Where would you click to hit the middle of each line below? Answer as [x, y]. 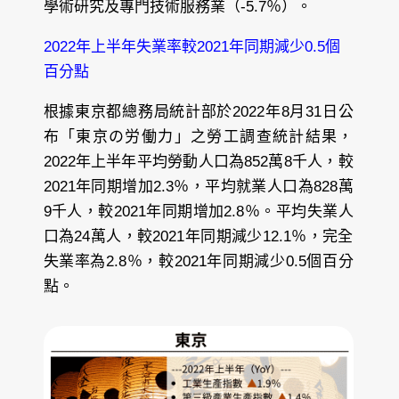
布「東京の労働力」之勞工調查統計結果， [198, 137]
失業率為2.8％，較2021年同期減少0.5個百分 [198, 262]
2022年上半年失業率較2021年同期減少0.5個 [191, 47]
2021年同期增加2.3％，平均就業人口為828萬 [198, 187]
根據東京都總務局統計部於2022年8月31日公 [198, 112]
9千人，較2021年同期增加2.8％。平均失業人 [198, 212]
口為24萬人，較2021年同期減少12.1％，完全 [198, 237]
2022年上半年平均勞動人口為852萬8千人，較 [198, 162]
